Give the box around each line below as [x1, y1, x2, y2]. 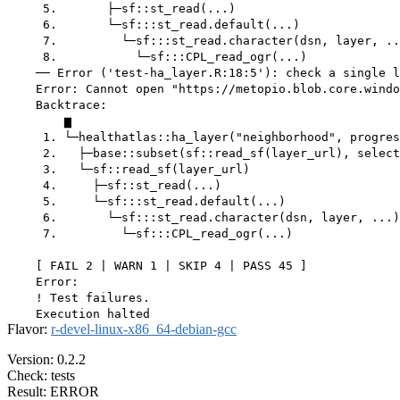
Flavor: [7, 321, 51, 337]
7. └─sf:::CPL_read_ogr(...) [7, 227, 293, 241]
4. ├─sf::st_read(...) [7, 179, 221, 193]
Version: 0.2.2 [7, 352, 86, 368]
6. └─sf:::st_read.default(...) [7, 18, 300, 32]
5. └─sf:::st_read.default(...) [7, 195, 286, 209]
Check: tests [7, 368, 75, 384]
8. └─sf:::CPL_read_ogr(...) [7, 50, 307, 64]
